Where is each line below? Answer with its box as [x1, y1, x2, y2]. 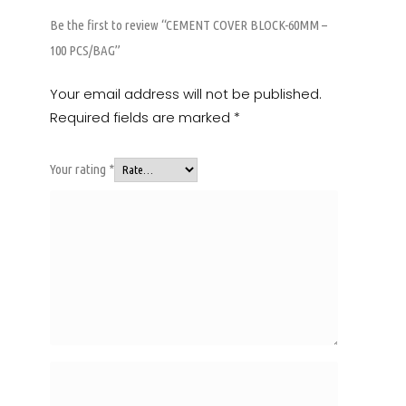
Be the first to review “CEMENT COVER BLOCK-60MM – [50, 16, 327, 33]
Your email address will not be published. [50, 83, 322, 103]
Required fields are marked [50, 107, 234, 127]
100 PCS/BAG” [50, 42, 121, 58]
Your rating [50, 160, 109, 177]
